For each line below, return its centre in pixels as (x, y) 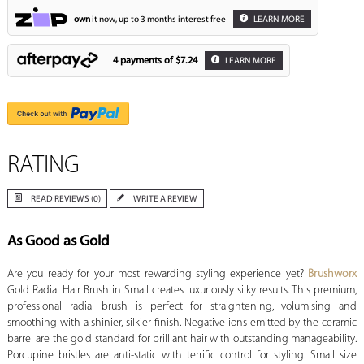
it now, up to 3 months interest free (158, 19)
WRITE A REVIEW (165, 200)
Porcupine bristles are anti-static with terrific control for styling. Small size (182, 356)
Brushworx (333, 275)
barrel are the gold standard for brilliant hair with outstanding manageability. (182, 340)
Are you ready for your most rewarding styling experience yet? (158, 275)
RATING (43, 167)
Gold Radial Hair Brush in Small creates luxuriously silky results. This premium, (182, 291)
